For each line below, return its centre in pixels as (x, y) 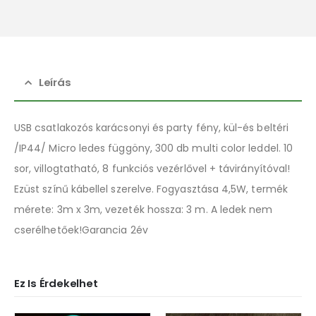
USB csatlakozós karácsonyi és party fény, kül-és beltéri (151, 127)
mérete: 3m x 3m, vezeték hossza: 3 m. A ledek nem (144, 209)
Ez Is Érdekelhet (56, 283)
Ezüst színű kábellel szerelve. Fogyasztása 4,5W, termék (151, 189)
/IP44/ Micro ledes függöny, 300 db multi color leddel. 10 (153, 148)
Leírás (55, 82)
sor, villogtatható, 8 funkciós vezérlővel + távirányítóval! (152, 168)
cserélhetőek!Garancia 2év (81, 230)
